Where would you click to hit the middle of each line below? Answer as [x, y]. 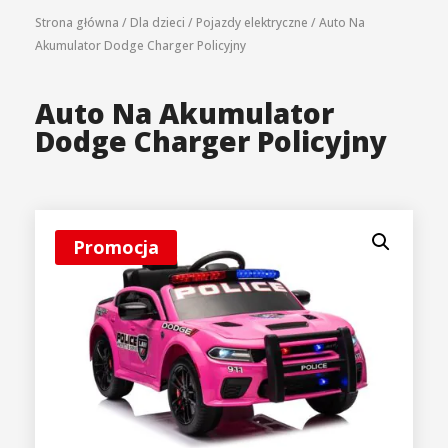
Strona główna [77, 23]
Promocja [116, 247]
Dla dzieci [157, 23]
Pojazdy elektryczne [252, 23]
